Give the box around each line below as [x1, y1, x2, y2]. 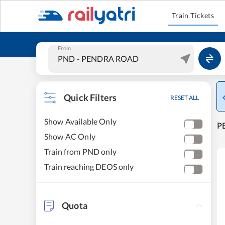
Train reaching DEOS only [44, 162, 134, 171]
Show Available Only [44, 117, 117, 126]
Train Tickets [171, 11, 214, 20]
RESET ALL [170, 94, 199, 101]
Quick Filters [64, 92, 117, 103]
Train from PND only [44, 147, 117, 156]
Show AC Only [44, 132, 95, 141]
